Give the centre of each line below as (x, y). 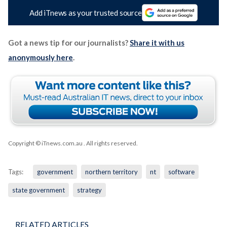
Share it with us (157, 43)
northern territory (111, 172)
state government (38, 190)
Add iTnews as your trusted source (86, 13)
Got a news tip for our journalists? (69, 43)
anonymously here (40, 58)
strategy (89, 190)
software (181, 172)
